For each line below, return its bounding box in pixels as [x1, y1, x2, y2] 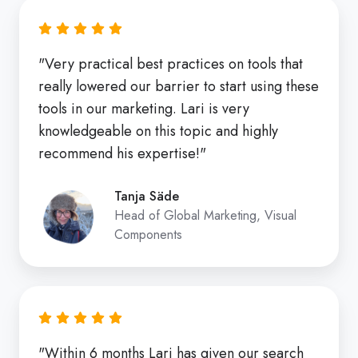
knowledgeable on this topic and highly [38, 120, 278, 141]
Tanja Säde [114, 186, 179, 205]
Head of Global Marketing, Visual [114, 205, 296, 225]
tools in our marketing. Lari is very [38, 97, 249, 119]
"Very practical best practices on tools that [38, 53, 303, 74]
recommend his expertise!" [38, 142, 206, 164]
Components [114, 225, 182, 244]
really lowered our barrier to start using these [38, 75, 319, 97]
